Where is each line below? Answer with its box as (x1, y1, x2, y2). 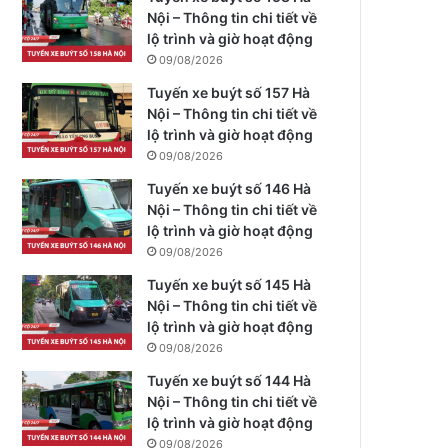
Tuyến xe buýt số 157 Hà (147, 84, 311, 101)
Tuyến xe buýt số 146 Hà (147, 180, 312, 197)
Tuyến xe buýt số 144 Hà (147, 372, 312, 389)
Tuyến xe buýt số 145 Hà (147, 276, 312, 293)
